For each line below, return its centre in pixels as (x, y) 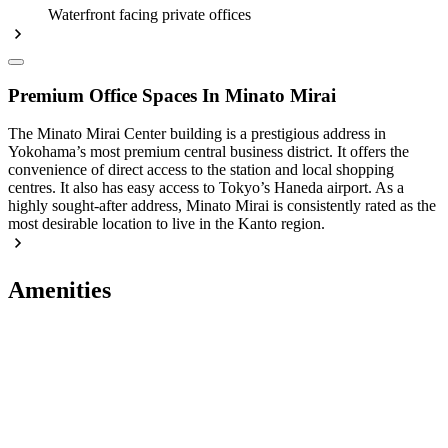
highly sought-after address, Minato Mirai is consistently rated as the (222, 206)
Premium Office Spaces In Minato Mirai (172, 95)
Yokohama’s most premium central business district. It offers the (208, 152)
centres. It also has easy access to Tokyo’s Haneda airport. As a (206, 188)
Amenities (59, 290)
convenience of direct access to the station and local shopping (201, 170)
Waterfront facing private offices (149, 14)
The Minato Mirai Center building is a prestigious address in (197, 134)
